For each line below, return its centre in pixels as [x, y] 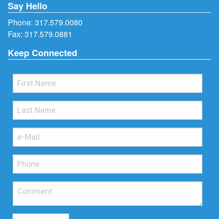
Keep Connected [43, 53]
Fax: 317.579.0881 [40, 34]
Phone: [21, 22]
